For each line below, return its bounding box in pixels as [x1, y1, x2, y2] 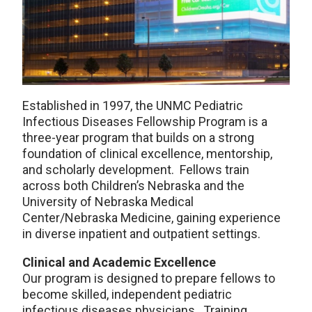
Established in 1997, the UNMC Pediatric [22, 98, 243, 113]
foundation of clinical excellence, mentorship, [22, 146, 272, 161]
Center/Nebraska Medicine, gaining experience [22, 210, 281, 225]
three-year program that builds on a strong [22, 130, 254, 145]
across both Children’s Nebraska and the [22, 178, 244, 193]
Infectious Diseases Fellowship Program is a [22, 114, 267, 129]
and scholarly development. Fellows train [22, 162, 249, 177]
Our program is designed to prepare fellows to [22, 271, 275, 286]
